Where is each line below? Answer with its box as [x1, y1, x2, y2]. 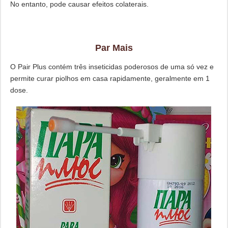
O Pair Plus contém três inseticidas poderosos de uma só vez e [10, 63, 214, 71]
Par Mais [95, 43, 133, 53]
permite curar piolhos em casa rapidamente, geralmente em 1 [10, 74, 210, 83]
